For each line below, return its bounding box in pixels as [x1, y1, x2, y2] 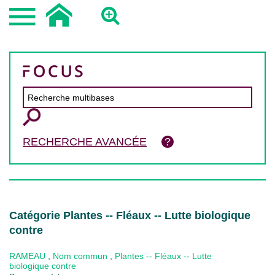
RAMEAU [9, 251, 45, 261]
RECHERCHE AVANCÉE [23, 136, 147, 148]
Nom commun [53, 251, 107, 261]
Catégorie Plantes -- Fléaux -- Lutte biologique [9, 209, 250, 222]
